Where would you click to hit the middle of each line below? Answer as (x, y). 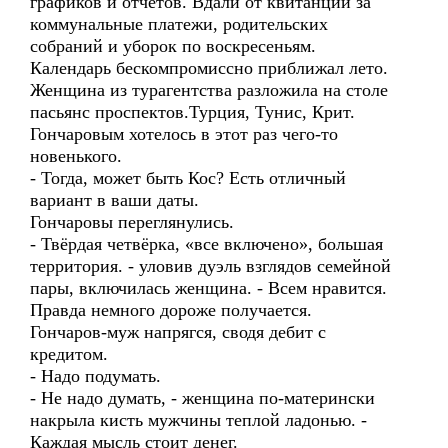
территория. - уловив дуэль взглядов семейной (210, 266)
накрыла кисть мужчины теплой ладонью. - (198, 420)
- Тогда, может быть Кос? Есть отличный (188, 178)
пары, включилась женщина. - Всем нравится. (208, 288)
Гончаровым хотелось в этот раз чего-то (184, 134)
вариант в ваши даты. (114, 200)
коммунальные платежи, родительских (179, 24)
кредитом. (69, 354)
